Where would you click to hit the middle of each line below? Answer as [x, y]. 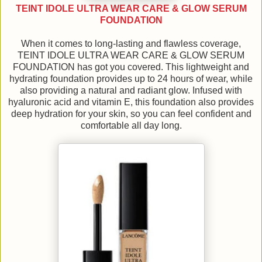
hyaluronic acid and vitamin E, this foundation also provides [131, 102]
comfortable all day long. [131, 125]
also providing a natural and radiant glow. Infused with [131, 90]
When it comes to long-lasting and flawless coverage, [131, 43]
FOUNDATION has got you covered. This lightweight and [131, 67]
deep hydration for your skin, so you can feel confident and [131, 113]
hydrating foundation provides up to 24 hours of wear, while [131, 78]
